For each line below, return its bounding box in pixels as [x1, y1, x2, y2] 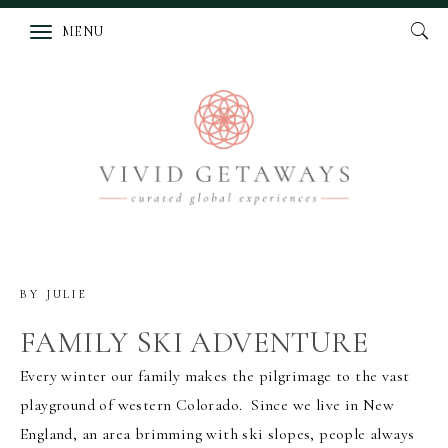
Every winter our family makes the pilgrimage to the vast [20, 365, 410, 386]
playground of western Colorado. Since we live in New [20, 394, 395, 415]
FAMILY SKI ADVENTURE [20, 323, 368, 361]
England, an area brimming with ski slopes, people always [20, 423, 415, 444]
